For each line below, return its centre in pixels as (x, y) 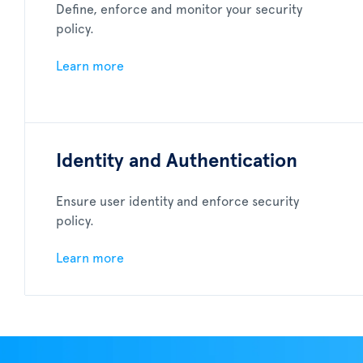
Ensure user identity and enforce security (177, 202)
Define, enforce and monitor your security (179, 10)
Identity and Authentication (177, 161)
